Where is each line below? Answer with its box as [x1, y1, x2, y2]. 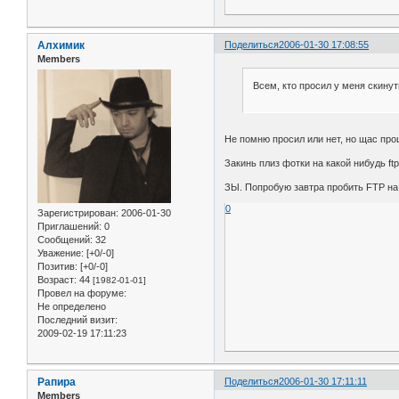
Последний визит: [37, 314, 118, 326]
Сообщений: [37, 234, 93, 246]
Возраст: [37, 274, 77, 286]
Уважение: [37, 248, 84, 259]
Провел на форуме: [37, 288, 126, 299]
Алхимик [37, 38, 85, 52]
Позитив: [37, 261, 77, 273]
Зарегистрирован [37, 208, 116, 219]
